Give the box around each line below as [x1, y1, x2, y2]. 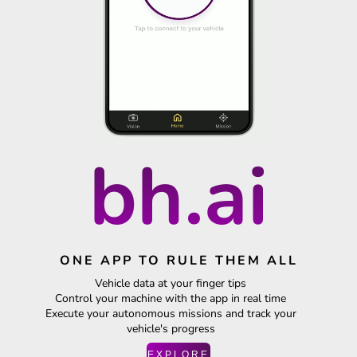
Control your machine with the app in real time [55, 290, 286, 306]
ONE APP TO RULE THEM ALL [59, 251, 298, 269]
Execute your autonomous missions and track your [45, 305, 296, 321]
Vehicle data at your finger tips [95, 275, 246, 291]
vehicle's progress [126, 320, 215, 336]
